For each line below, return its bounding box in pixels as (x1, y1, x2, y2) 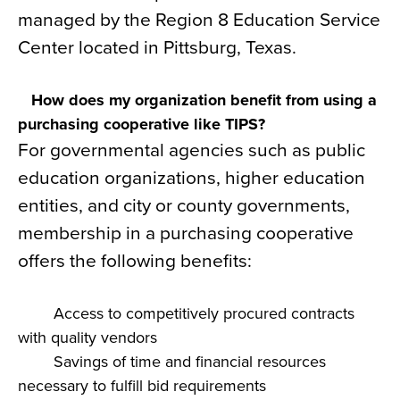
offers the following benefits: (18, 250, 252, 272)
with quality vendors (18, 328, 157, 347)
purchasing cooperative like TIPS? (18, 114, 265, 134)
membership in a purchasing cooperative (18, 222, 354, 245)
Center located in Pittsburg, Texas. (18, 37, 296, 59)
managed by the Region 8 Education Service (18, 9, 380, 31)
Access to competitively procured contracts (18, 304, 354, 323)
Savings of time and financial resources (18, 352, 326, 371)
